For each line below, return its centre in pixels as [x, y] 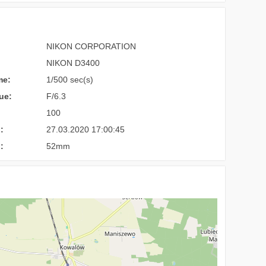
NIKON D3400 [73, 63]
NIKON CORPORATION [91, 46]
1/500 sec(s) [70, 80]
